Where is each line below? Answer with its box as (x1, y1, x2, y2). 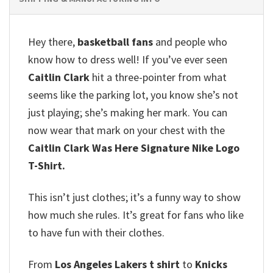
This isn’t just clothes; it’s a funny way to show (28, 190, 241, 205)
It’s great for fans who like (122, 208, 244, 222)
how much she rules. (28, 208, 120, 222)
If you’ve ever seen (142, 52, 227, 66)
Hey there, (28, 34, 75, 49)
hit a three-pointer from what (90, 69, 227, 84)
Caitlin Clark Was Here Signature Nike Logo (28, 140, 239, 155)
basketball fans (75, 34, 153, 49)
